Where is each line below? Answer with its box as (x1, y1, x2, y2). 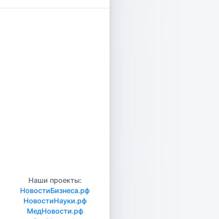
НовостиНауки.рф (23, 197, 87, 205)
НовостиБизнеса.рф (20, 186, 89, 195)
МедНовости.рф (26, 207, 83, 215)
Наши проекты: (28, 176, 82, 184)
